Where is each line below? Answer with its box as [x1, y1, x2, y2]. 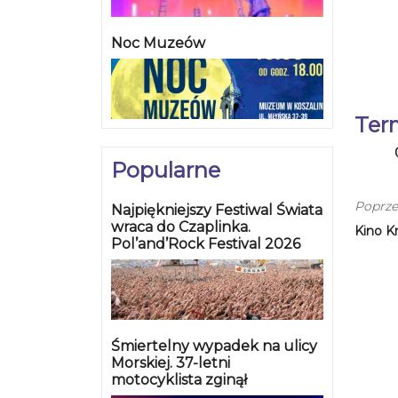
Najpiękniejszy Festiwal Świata [111, 202, 322, 219]
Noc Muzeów [111, 35, 205, 52]
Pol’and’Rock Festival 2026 [111, 235, 300, 253]
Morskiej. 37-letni [111, 354, 230, 372]
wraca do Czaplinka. [111, 219, 251, 236]
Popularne [111, 157, 220, 184]
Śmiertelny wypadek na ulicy [111, 338, 317, 355]
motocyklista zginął [111, 371, 247, 389]
